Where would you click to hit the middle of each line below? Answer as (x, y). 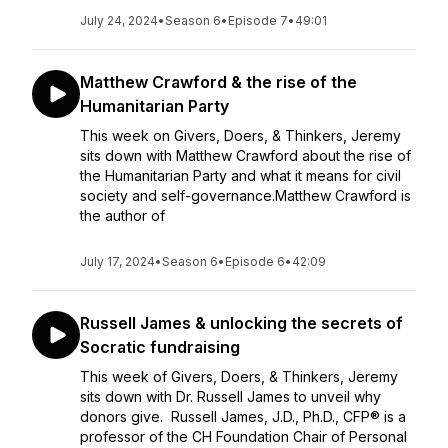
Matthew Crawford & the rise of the (218, 82)
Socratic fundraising (160, 347)
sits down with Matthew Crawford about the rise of (245, 155)
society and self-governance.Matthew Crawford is (245, 195)
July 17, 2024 (117, 261)
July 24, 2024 (119, 20)
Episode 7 (258, 20)
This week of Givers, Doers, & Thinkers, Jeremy (239, 376)
